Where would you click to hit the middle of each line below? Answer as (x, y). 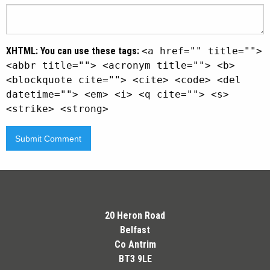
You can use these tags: (90, 51)
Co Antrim (135, 244)
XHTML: (22, 51)
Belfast (135, 230)
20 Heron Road (135, 215)
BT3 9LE (135, 259)
